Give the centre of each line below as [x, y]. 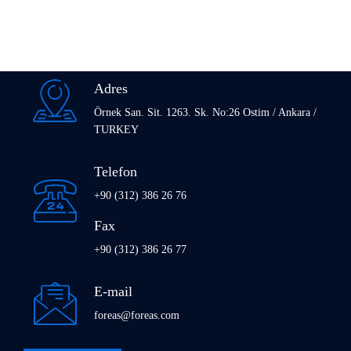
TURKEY [116, 130]
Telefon [116, 172]
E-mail [113, 291]
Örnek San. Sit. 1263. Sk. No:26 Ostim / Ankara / [205, 112]
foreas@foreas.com [137, 315]
